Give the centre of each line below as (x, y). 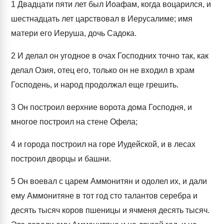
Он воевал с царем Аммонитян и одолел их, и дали (111, 181)
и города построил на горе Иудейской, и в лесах (105, 144)
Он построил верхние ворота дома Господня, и (104, 107)
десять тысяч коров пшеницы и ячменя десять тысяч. (110, 210)
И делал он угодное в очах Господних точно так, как (112, 56)
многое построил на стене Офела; (74, 122)
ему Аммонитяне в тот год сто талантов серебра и (104, 196)
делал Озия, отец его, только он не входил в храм (103, 70)
